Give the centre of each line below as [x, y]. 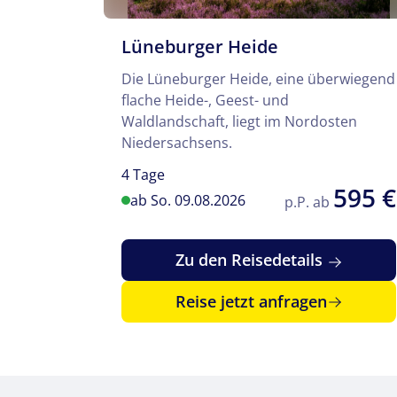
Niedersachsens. [177, 142]
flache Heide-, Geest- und [205, 100]
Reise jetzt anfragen [251, 302]
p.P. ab [309, 202]
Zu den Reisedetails [251, 260]
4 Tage [143, 174]
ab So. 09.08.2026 [187, 201]
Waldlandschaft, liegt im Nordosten [239, 121]
